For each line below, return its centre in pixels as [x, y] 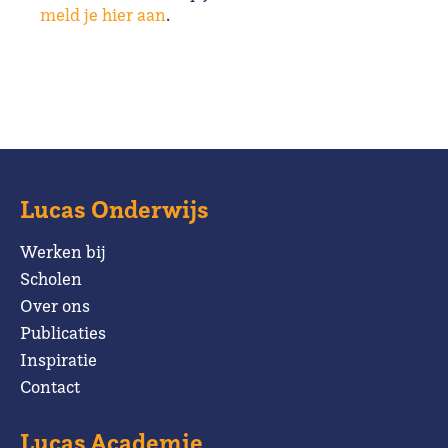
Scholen [51, 278]
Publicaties [63, 332]
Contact [50, 386]
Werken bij [63, 251]
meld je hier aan [103, 14]
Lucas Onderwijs [114, 209]
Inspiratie [58, 359]
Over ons [55, 305]
